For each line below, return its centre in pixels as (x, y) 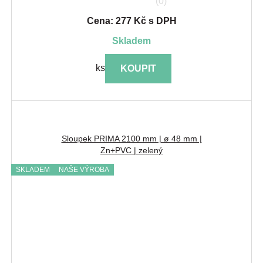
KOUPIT (138, 69)
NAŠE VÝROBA (84, 170)
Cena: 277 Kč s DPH (131, 21)
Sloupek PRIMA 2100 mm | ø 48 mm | (131, 139)
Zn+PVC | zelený (131, 151)
